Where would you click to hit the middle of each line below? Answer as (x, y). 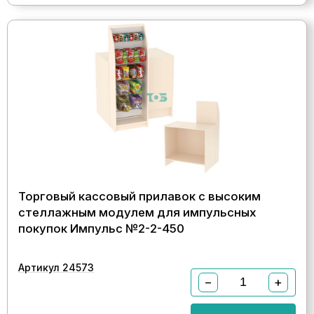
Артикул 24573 (56, 267)
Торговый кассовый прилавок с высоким (139, 196)
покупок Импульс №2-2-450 (101, 228)
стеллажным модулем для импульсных (137, 212)
